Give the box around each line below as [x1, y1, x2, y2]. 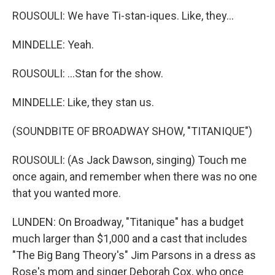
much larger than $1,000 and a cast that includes [12, 232, 247, 245]
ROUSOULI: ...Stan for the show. [12, 67, 163, 80]
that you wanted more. [12, 187, 121, 199]
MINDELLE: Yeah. [12, 38, 94, 51]
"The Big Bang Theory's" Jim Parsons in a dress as [12, 249, 256, 261]
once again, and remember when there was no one [12, 170, 257, 183]
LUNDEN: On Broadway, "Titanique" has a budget [12, 215, 244, 228]
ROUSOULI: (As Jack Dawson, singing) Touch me [12, 153, 247, 166]
